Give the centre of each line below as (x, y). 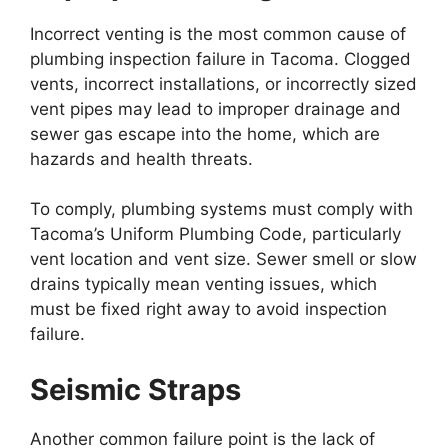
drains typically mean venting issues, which (203, 284)
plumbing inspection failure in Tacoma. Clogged (220, 58)
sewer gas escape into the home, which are (205, 133)
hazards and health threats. (141, 158)
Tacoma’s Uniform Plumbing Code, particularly (215, 234)
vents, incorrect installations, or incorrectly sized (223, 83)
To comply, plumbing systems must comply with (221, 209)
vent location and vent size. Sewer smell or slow (223, 259)
